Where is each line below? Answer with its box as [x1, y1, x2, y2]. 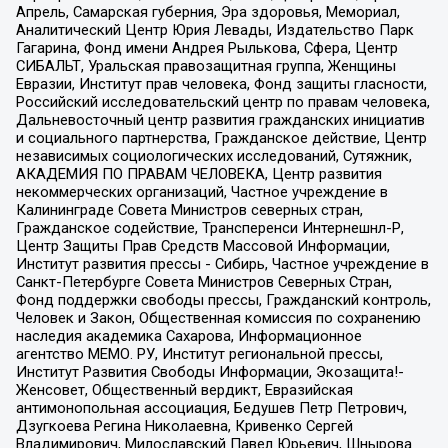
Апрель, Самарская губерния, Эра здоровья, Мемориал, [15, 3, 400, 22]
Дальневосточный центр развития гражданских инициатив [15, 111, 425, 130]
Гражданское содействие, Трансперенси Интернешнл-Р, [15, 219, 404, 238]
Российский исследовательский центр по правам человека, [15, 93, 430, 112]
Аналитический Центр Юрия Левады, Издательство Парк [15, 21, 414, 40]
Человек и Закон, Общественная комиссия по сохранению [15, 309, 421, 328]
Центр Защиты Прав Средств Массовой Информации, [15, 237, 390, 256]
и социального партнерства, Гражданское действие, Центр [15, 129, 427, 148]
